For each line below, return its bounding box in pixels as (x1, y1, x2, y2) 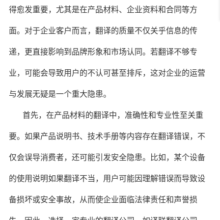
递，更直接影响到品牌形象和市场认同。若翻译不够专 (8, 48, 197, 56)
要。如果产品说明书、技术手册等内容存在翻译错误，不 (8, 132, 205, 141)
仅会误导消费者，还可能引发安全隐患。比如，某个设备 (8, 153, 205, 162)
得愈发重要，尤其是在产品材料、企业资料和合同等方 (8, 5, 197, 14)
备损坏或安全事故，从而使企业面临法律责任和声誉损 (8, 195, 197, 204)
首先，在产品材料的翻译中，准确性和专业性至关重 (22, 111, 203, 120)
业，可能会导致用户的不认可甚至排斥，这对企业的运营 (8, 69, 205, 78)
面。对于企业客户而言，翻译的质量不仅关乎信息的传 (8, 27, 197, 35)
